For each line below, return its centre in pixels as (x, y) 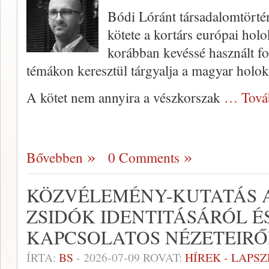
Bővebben (55, 157)
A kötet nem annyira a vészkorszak (125, 97)
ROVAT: (162, 257)
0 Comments (144, 157)
